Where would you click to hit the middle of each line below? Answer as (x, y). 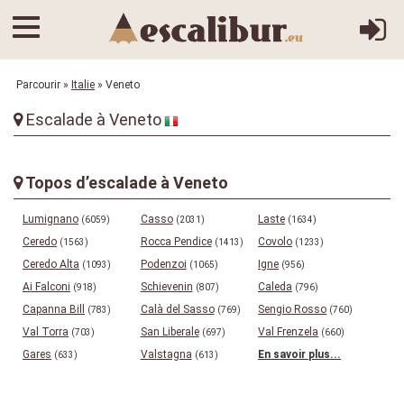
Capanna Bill (54, 309)
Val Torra (46, 332)
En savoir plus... (300, 354)
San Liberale (170, 332)
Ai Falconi (46, 287)
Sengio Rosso (293, 309)
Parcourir (40, 85)
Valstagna (166, 354)
